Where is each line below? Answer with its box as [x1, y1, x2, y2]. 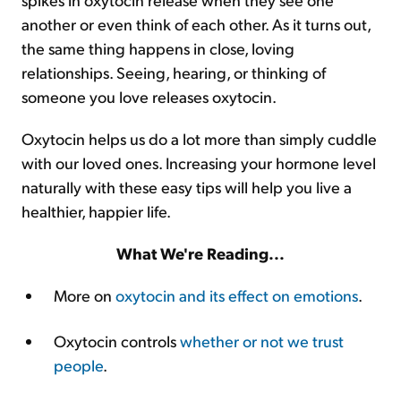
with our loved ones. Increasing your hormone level [21, 152, 376, 173]
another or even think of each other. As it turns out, [21, 13, 371, 34]
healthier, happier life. [21, 200, 171, 221]
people [54, 354, 103, 375]
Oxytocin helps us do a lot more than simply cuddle [21, 128, 377, 149]
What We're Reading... [116, 243, 285, 263]
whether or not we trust [180, 330, 344, 351]
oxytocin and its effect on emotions [115, 285, 358, 305]
